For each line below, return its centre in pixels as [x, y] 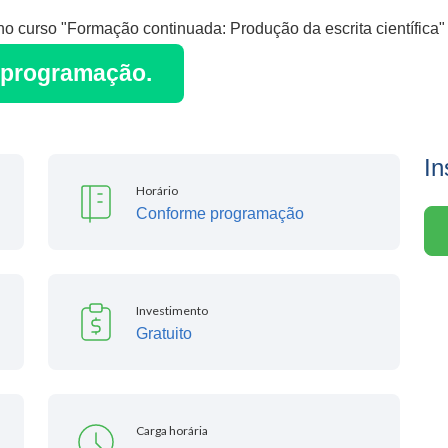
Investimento [172, 310]
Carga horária [172, 430]
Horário [157, 190]
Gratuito [164, 333]
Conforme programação [220, 213]
